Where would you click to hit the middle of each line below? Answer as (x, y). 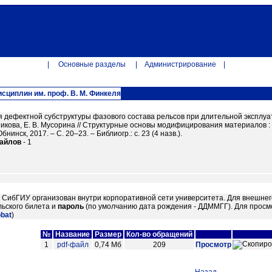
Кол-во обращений (159, 234)
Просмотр (213, 245)
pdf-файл (73, 245)
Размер (108, 234)
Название (73, 234)
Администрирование (180, 64)
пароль (71, 206)
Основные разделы (92, 64)
